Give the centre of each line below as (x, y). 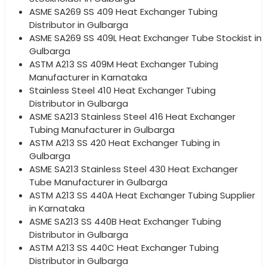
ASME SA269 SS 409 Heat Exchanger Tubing (123, 11)
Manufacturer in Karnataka (88, 77)
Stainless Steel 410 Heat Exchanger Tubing (122, 90)
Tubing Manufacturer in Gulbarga (102, 129)
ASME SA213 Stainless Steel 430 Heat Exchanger (133, 169)
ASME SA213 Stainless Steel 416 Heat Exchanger (132, 116)
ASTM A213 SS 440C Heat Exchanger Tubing (124, 247)
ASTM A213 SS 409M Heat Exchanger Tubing (124, 64)
